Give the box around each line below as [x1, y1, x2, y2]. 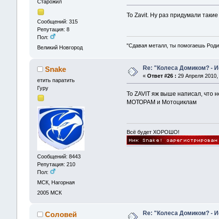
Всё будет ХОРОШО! [127, 129, 180, 135]
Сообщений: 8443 [37, 153, 81, 159]
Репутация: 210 [37, 161, 75, 167]
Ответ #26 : [147, 72, 176, 79]
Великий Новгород [37, 44, 83, 50]
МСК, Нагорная [37, 179, 75, 185]
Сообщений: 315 [37, 18, 78, 24]
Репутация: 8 [37, 26, 69, 32]
